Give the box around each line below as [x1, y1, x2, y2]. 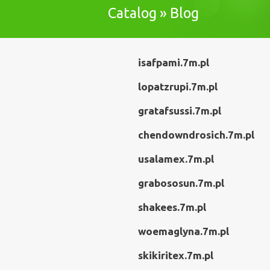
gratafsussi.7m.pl [138, 105, 221, 116]
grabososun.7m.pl [138, 177, 224, 189]
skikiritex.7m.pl [138, 250, 213, 261]
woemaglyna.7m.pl [138, 225, 229, 237]
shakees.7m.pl [138, 201, 206, 213]
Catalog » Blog [108, 5, 199, 20]
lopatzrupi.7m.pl [138, 81, 218, 92]
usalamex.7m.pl [138, 153, 214, 165]
